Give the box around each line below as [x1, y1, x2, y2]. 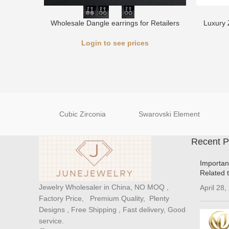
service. [39, 217, 66, 225]
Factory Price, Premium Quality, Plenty [39, 194, 169, 202]
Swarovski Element [139, 110, 200, 118]
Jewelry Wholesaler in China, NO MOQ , [39, 183, 169, 191]
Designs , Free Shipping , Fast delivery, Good [39, 205, 186, 214]
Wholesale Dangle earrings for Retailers [51, 19, 179, 27]
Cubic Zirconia [59, 110, 106, 118]
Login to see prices [81, 39, 149, 47]
